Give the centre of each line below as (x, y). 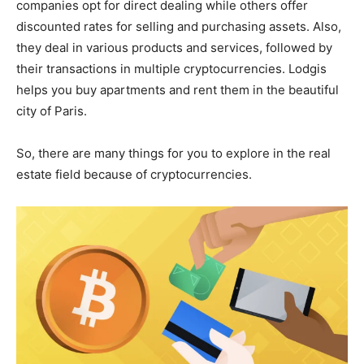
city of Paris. (52, 111)
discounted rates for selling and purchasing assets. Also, (179, 27)
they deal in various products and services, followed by (174, 48)
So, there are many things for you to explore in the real (173, 154)
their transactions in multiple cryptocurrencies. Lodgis (171, 69)
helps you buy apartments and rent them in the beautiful (178, 90)
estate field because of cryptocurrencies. (134, 175)
